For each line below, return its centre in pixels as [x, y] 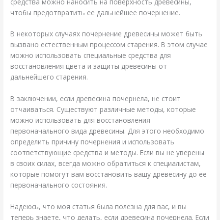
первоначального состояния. [59, 185]
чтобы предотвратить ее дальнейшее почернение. [96, 12]
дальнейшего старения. [49, 77]
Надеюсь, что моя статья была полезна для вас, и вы [99, 207]
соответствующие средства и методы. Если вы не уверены [108, 153]
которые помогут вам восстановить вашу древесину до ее [109, 174]
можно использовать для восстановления [81, 120]
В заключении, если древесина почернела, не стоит [96, 99]
